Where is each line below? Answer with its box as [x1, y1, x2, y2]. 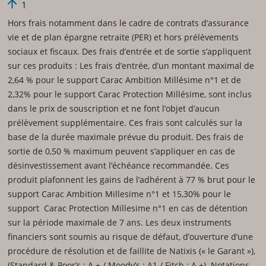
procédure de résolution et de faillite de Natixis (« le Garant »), [7, 245, 255, 256]
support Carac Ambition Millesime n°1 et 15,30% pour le [7, 188, 231, 199]
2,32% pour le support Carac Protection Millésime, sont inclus [7, 88, 252, 100]
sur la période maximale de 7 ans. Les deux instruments [7, 216, 232, 228]
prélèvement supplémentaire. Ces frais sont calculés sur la [7, 116, 242, 128]
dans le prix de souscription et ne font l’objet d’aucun [7, 102, 220, 114]
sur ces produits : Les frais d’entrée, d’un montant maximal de [7, 59, 254, 71]
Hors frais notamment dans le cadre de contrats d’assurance [7, 17, 249, 28]
